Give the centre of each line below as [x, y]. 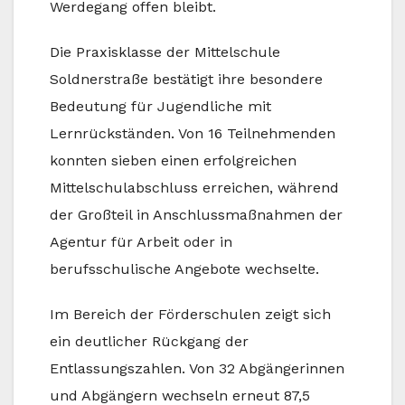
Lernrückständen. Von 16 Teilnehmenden [193, 134]
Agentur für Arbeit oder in [141, 242]
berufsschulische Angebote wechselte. [184, 269]
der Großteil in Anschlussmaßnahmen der [196, 215]
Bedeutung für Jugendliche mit [160, 107]
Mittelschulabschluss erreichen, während [194, 188]
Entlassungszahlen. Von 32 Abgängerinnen [197, 369]
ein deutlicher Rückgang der [149, 342]
